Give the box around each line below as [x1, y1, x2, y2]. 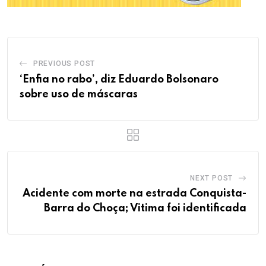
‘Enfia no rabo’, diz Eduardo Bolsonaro [20, 74, 218, 85]
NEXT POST [189, 174, 233, 183]
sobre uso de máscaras [20, 89, 138, 100]
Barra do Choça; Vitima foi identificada [44, 203, 246, 214]
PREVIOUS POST [33, 59, 96, 68]
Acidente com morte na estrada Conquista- [23, 188, 246, 199]
